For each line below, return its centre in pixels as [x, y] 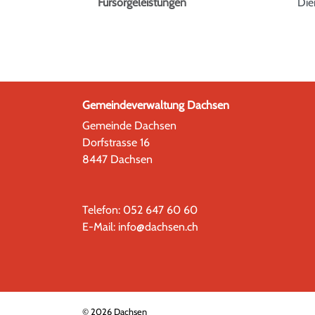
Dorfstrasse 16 [116, 143]
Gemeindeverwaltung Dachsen [156, 105]
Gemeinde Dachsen [129, 126]
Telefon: [103, 210]
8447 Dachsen [117, 160]
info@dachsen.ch [158, 227]
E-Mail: [100, 227]
